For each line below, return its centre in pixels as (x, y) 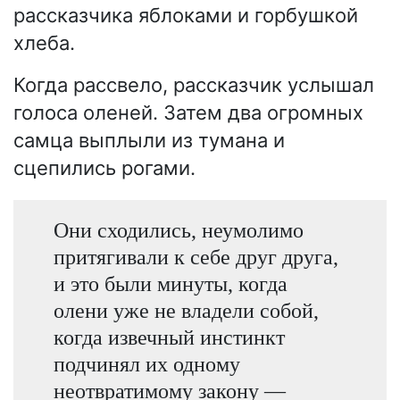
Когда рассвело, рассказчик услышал (194, 84)
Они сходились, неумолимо (178, 229)
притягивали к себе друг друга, (196, 256)
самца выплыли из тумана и (149, 140)
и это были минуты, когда (170, 283)
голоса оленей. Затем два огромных (188, 112)
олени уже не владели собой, (186, 310)
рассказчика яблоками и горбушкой (186, 15)
